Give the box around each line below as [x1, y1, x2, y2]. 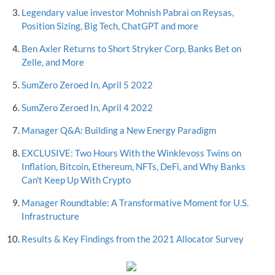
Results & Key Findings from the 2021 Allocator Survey [21, 233, 244, 244]
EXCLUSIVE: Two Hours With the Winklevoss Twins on [21, 147, 241, 158]
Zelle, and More [21, 56, 84, 68]
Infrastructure [21, 211, 79, 222]
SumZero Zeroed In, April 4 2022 [21, 102, 153, 113]
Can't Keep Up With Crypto [21, 174, 131, 185]
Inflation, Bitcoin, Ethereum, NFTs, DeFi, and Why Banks [21, 161, 246, 172]
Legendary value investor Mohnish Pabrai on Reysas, [21, 7, 234, 18]
